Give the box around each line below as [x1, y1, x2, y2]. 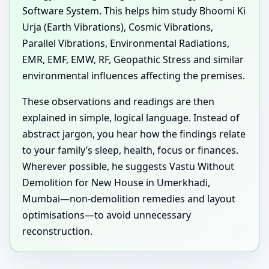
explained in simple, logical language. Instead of [22, 110, 240, 124]
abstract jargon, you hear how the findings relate [22, 127, 246, 141]
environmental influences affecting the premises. [22, 68, 245, 82]
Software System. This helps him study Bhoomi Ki [22, 4, 246, 17]
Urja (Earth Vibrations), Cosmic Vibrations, [22, 20, 213, 34]
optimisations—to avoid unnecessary [22, 208, 191, 222]
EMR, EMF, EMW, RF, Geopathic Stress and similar [22, 52, 244, 66]
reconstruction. [22, 224, 92, 238]
